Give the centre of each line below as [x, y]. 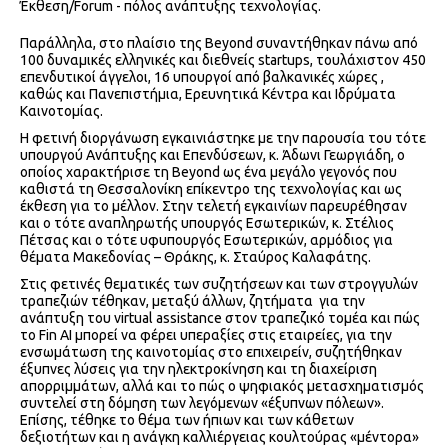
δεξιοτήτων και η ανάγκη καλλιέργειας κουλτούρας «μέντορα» [219, 437]
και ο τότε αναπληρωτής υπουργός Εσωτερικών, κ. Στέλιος [207, 223]
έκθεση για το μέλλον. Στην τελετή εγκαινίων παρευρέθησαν [213, 206]
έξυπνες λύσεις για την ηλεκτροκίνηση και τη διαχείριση [198, 369]
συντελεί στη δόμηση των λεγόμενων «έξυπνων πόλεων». [202, 403]
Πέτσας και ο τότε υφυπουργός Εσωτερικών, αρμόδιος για [206, 240]
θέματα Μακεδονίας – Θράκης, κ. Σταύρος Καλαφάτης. [195, 257]
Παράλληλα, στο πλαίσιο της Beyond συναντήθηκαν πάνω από [219, 43]
